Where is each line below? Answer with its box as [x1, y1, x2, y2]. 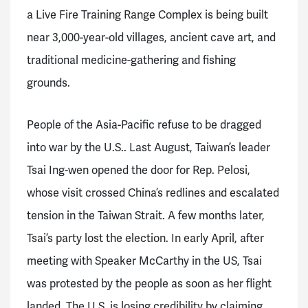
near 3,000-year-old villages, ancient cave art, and [27, 30, 276, 45]
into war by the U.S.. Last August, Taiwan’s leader [27, 141, 270, 155]
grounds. [27, 76, 73, 90]
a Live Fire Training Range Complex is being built [27, 8, 268, 22]
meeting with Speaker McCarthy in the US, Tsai [27, 254, 262, 269]
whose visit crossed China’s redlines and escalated [27, 186, 279, 201]
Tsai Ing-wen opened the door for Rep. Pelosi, [27, 164, 250, 178]
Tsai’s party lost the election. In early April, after [27, 232, 264, 246]
